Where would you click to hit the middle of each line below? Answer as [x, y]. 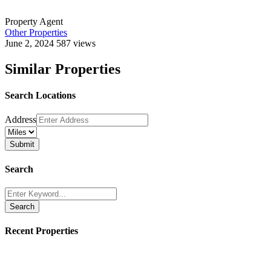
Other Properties [36, 33]
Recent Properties [41, 231]
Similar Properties [63, 69]
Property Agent [34, 22]
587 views [76, 44]
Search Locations [40, 96]
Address [21, 120]
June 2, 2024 [31, 44]
